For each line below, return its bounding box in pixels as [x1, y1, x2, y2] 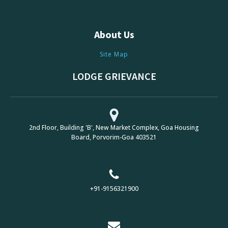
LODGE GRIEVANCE [72, 70, 156, 82]
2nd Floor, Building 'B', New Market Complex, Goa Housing [29, 123, 199, 132]
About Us [94, 28, 134, 41]
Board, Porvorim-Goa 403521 [71, 133, 157, 141]
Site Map [100, 50, 128, 59]
